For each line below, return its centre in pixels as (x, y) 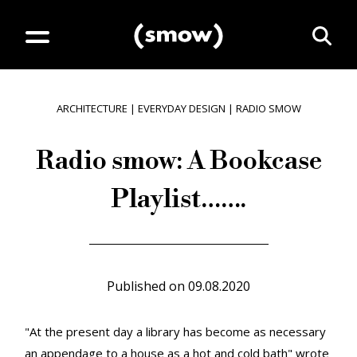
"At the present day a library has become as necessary (175, 331)
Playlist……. (178, 199)
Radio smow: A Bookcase (178, 161)
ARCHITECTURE (92, 108)
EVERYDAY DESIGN (181, 108)
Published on (146, 286)
